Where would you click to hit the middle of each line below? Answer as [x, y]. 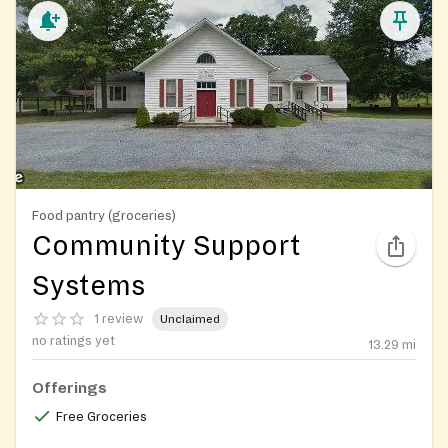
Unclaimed [190, 319]
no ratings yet [73, 341]
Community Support [166, 246]
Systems [88, 286]
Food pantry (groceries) [104, 216]
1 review [119, 318]
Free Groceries [101, 417]
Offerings [69, 388]
